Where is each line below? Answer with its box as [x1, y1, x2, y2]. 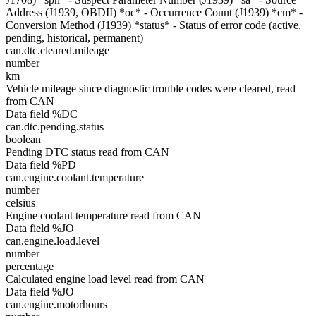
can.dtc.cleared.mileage [6, 44, 109, 56]
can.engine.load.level [6, 235, 99, 247]
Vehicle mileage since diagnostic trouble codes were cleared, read [6, 83, 296, 95]
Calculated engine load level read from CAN [6, 273, 205, 285]
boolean [6, 133, 41, 145]
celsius [6, 197, 35, 209]
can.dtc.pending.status [6, 121, 104, 133]
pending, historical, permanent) [6, 32, 143, 44]
